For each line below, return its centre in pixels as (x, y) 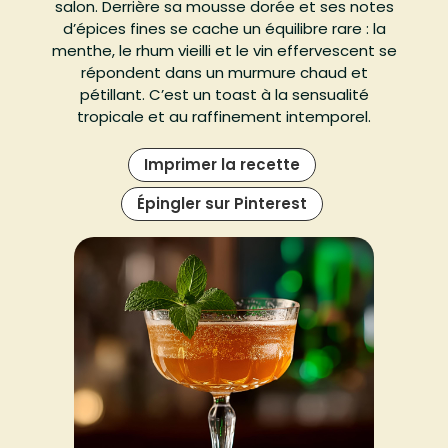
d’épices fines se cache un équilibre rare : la (224, 29)
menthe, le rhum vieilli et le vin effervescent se (224, 51)
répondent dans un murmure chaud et (224, 73)
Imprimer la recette (221, 165)
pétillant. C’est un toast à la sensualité (224, 95)
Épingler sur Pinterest (221, 204)
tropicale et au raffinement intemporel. (224, 117)
